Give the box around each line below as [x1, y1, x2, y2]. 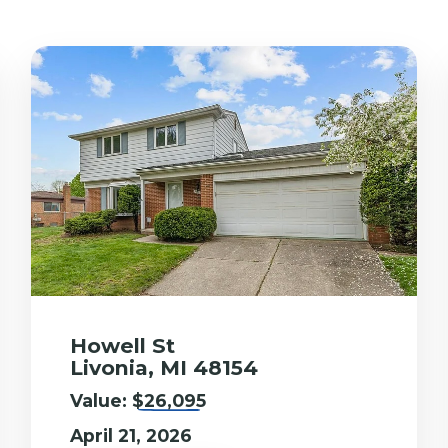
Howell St [69, 332, 175, 358]
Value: [69, 389, 132, 411]
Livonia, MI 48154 [69, 354, 258, 380]
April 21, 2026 [69, 424, 192, 446]
